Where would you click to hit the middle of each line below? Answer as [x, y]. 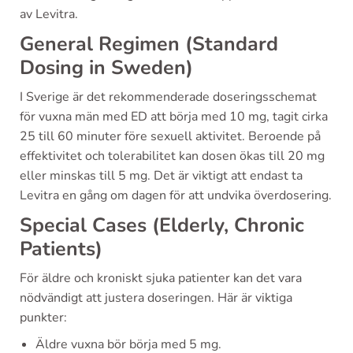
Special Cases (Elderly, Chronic [162, 225]
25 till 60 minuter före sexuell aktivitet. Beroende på [170, 136]
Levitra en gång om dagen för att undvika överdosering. [176, 195]
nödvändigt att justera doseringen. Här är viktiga [156, 297]
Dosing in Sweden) [106, 67]
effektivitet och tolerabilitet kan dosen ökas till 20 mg [172, 156]
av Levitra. [49, 14]
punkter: [43, 317]
